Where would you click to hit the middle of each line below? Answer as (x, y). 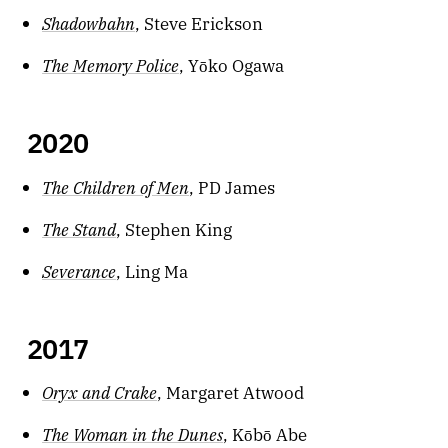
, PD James (232, 186)
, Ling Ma (152, 270)
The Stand (79, 228)
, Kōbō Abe (265, 434)
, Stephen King (174, 228)
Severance (79, 270)
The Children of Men (116, 186)
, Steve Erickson (199, 22)
